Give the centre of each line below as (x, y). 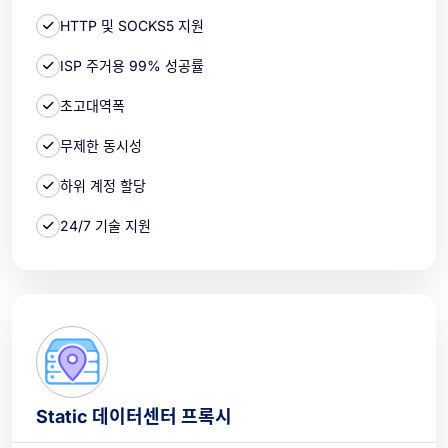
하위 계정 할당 (103, 186)
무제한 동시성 (101, 146)
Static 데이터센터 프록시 (134, 416)
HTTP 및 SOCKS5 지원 (132, 26)
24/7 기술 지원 (105, 226)
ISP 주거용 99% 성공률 (132, 66)
